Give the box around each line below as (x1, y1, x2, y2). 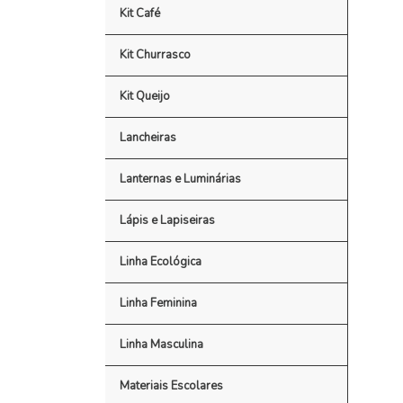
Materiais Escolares (119, 378, 223, 394)
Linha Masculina (119, 336, 203, 353)
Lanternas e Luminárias (119, 171, 241, 187)
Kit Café (119, 5, 160, 22)
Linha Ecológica (119, 254, 201, 270)
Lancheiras (119, 130, 176, 146)
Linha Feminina (119, 295, 197, 311)
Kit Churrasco (119, 47, 191, 63)
